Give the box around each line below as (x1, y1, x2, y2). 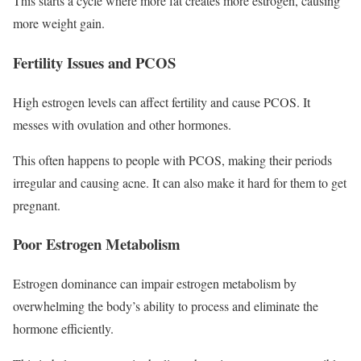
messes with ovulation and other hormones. (13, 115, 235, 133)
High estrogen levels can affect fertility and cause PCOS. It (13, 93, 310, 110)
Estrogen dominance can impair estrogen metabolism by (13, 275, 297, 293)
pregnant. (13, 196, 60, 214)
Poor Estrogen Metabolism (13, 233, 180, 255)
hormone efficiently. (13, 320, 118, 338)
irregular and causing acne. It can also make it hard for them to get (13, 173, 346, 191)
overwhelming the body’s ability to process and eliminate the (13, 297, 318, 315)
